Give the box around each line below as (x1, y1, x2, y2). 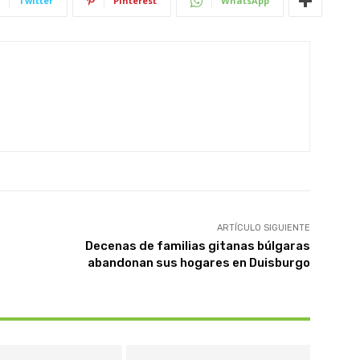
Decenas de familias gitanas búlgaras (84, 239, 310, 253)
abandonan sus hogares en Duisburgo (87, 256, 310, 270)
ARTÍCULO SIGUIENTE (216, 223, 310, 233)
